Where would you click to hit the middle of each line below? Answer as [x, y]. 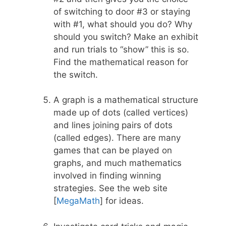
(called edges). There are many [117, 138]
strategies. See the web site [110, 188]
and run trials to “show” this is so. [121, 49]
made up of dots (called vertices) [121, 113]
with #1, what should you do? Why [123, 24]
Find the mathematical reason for [121, 62]
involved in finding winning [107, 176]
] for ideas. [122, 201]
